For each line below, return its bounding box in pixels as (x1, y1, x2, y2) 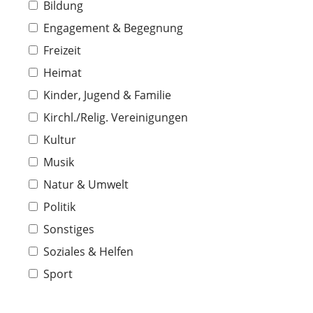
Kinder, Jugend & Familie (43, 87, 171, 103)
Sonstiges (43, 221, 94, 237)
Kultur (43, 132, 76, 147)
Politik (43, 199, 75, 214)
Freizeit (43, 43, 81, 58)
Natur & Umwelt (43, 177, 129, 192)
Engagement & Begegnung (43, 20, 183, 36)
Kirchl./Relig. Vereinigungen (43, 110, 188, 125)
